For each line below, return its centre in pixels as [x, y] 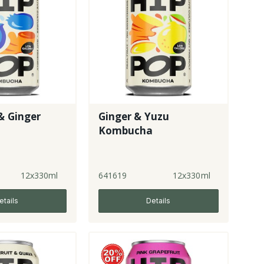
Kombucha [126, 131]
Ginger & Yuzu [133, 117]
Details [159, 201]
